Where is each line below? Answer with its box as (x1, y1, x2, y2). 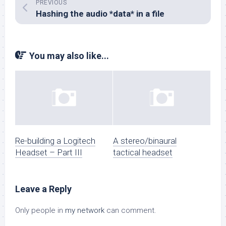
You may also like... (29, 50, 109, 61)
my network (65, 206, 104, 215)
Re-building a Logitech (15, 136, 95, 146)
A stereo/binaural (113, 136, 177, 146)
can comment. (104, 206, 156, 215)
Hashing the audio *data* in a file (36, 9, 164, 19)
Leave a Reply (15, 184, 72, 195)
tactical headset (113, 147, 173, 158)
